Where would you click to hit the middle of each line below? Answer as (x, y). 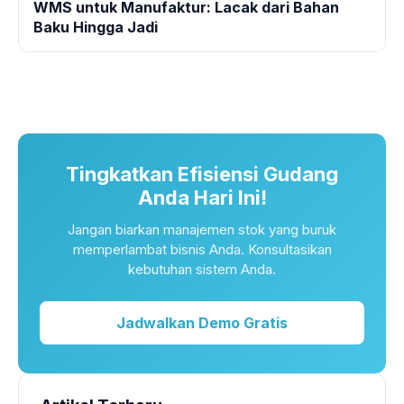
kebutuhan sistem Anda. (202, 269)
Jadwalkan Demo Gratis (202, 322)
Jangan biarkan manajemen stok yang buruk (202, 229)
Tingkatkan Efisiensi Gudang (202, 174)
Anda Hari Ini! (202, 197)
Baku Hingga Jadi (96, 27)
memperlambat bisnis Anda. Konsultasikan (202, 249)
